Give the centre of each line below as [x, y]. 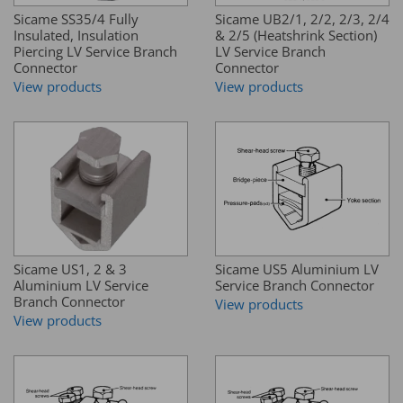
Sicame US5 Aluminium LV [297, 269]
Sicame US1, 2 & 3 [70, 269]
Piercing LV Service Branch [95, 52]
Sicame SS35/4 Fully [76, 19]
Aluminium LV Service [81, 286]
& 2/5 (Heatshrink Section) [296, 36]
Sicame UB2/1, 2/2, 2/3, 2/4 [302, 19]
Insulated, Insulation [76, 36]
